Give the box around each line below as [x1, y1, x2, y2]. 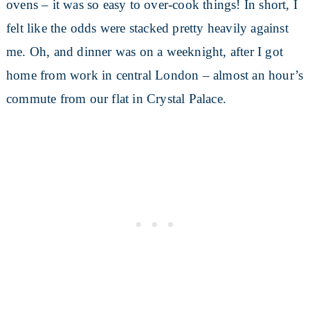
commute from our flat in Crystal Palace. [6, 91, 226, 107]
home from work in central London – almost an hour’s [6, 68, 304, 83]
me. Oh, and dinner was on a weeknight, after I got [6, 44, 283, 60]
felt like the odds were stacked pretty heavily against [6, 21, 289, 36]
